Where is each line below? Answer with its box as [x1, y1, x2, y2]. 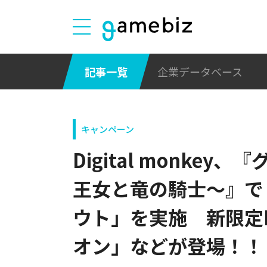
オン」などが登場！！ [73, 232, 263, 259]
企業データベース [157, 63, 243, 79]
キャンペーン [81, 123, 134, 135]
